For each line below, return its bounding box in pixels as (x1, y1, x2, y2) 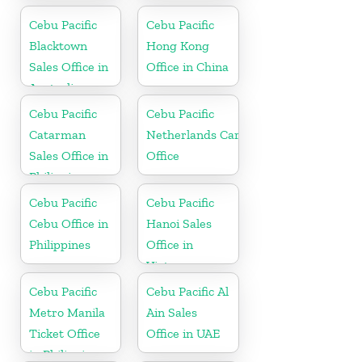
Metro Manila (29, 304, 105, 320)
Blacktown (29, 37, 87, 53)
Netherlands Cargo (146, 126, 255, 142)
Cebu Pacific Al (146, 283, 229, 299)
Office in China (146, 58, 229, 74)
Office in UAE (146, 325, 221, 341)
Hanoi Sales (146, 215, 213, 231)
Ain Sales (146, 304, 198, 320)
